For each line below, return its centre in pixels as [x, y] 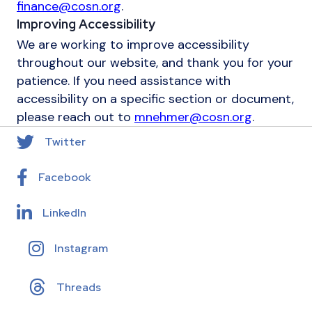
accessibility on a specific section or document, [155, 99]
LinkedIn [64, 213]
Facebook [64, 178]
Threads [79, 288]
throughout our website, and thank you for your [155, 63]
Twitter [65, 142]
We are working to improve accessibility [133, 45]
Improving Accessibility [86, 24]
